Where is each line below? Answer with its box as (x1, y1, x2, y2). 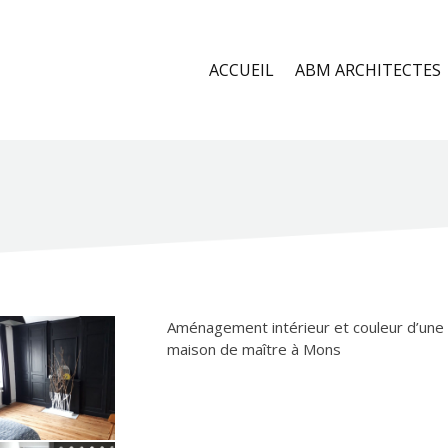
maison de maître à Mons (166, 339, 341, 359)
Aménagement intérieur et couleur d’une (166, 317, 444, 337)
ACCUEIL (209, 59, 274, 81)
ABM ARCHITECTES (295, 59, 441, 81)
